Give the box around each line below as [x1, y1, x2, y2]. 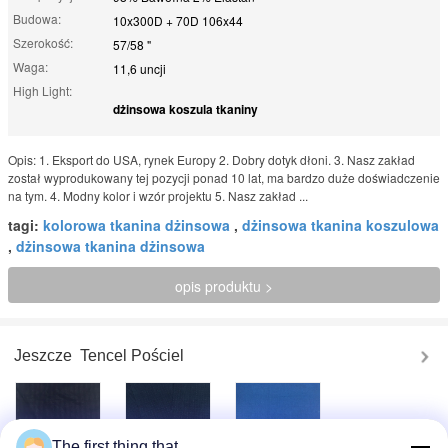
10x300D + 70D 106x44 [113, 11, 243, 29]
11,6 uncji [113, 59, 166, 77]
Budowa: [13, 9, 61, 27]
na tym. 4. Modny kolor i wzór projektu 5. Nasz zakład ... [8, 186, 308, 204]
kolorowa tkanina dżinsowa [43, 214, 230, 235]
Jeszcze [14, 346, 80, 364]
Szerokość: [13, 33, 73, 51]
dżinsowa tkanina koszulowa [242, 214, 439, 235]
